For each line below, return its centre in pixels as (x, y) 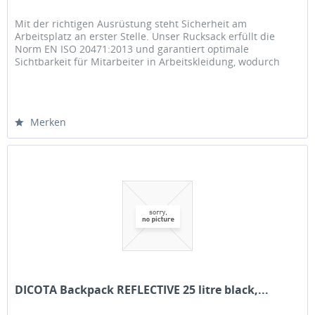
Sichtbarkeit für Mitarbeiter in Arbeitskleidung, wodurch (148, 62)
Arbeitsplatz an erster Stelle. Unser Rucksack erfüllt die (145, 37)
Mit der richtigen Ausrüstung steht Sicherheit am (131, 24)
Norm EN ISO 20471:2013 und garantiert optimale (132, 49)
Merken (49, 122)
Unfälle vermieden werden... (82, 75)
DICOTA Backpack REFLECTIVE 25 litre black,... (142, 289)
